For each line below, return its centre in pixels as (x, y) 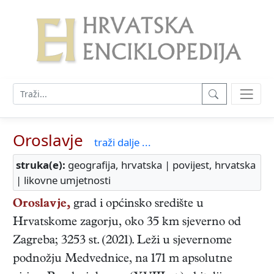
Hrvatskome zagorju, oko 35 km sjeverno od (127, 223)
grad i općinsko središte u (137, 205)
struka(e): (41, 165)
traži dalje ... (123, 143)
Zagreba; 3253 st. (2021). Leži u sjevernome (122, 242)
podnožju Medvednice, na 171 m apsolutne (123, 260)
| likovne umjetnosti (63, 180)
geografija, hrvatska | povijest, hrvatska (161, 165)
